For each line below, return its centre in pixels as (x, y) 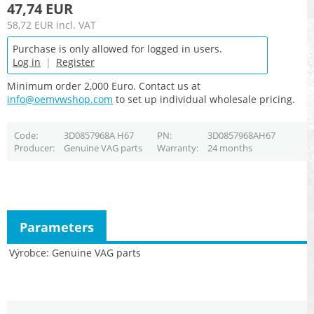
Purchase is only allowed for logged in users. (117, 49)
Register (75, 62)
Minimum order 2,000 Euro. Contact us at (104, 86)
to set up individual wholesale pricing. (204, 100)
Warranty (176, 148)
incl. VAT (76, 25)
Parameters (57, 227)
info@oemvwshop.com (60, 100)
